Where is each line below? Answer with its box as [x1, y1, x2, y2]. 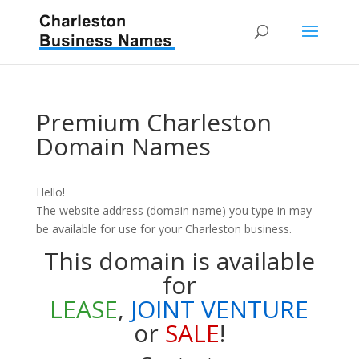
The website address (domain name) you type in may [35, 203, 312, 218]
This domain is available [43, 244, 315, 277]
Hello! [35, 184, 65, 200]
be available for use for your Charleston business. [35, 221, 292, 236]
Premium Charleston [35, 106, 272, 139]
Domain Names [35, 130, 211, 163]
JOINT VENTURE [131, 292, 309, 325]
